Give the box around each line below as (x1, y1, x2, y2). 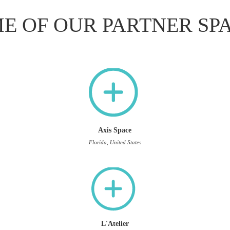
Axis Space (98, 126, 132, 134)
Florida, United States (88, 139, 141, 145)
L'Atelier (101, 220, 129, 227)
